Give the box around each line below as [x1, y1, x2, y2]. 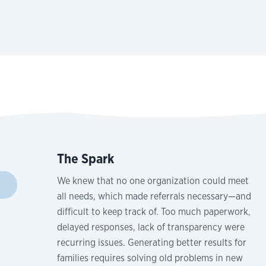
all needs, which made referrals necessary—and [56, 190, 251, 203]
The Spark [56, 150, 114, 168]
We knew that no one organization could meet [56, 175, 249, 188]
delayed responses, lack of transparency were [56, 221, 245, 234]
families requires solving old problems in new [56, 252, 243, 265]
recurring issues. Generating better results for [56, 236, 246, 249]
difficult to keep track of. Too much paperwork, [56, 205, 251, 218]
